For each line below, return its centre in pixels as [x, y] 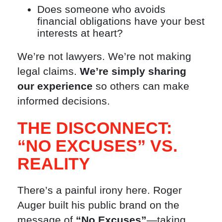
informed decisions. [64, 101]
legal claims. [49, 71]
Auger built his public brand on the [98, 205]
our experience [55, 86]
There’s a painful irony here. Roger [100, 190]
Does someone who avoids [101, 9]
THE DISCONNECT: [95, 128]
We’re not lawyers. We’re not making [104, 56]
